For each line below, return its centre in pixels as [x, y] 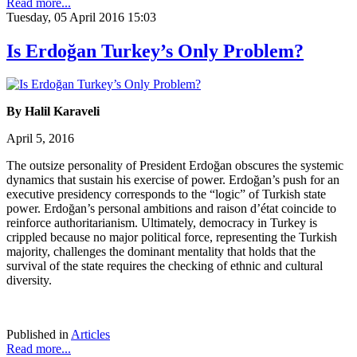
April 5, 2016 [40, 139]
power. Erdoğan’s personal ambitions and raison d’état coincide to [171, 209]
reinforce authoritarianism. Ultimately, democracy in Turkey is [162, 223]
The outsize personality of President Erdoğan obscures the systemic [175, 166]
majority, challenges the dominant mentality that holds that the [161, 252]
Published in [37, 335]
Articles [90, 335]
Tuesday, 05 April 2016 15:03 [81, 17]
